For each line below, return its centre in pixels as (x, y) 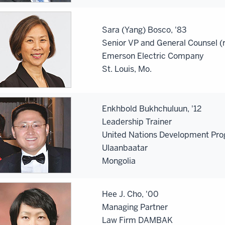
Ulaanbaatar (125, 148)
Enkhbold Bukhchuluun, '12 (152, 108)
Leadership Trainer (137, 122)
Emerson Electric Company (153, 56)
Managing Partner (135, 207)
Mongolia (119, 161)
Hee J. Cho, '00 (130, 194)
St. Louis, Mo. (127, 69)
